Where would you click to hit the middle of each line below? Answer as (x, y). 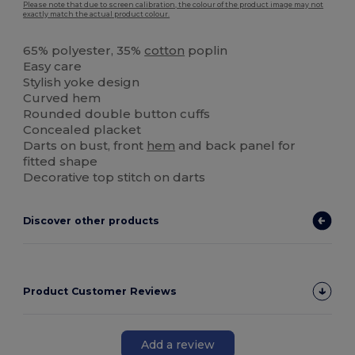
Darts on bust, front (85, 146)
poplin (206, 51)
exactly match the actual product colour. (97, 15)
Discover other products (92, 221)
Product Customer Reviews (100, 292)
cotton (165, 51)
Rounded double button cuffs (117, 114)
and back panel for (236, 146)
